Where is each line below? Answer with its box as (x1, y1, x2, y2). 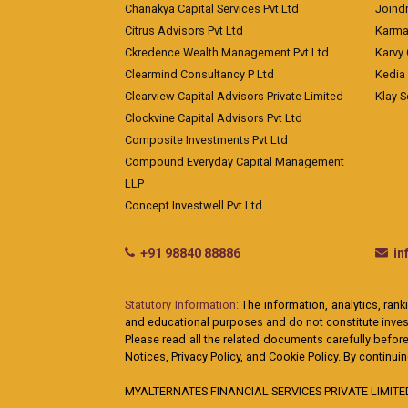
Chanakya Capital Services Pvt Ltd (125, 2, 299, 15)
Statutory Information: (125, 298, 239, 311)
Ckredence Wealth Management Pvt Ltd (125, 46, 329, 59)
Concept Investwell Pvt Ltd (125, 199, 262, 212)
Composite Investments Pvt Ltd (125, 133, 288, 147)
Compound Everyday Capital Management (125, 155, 344, 168)
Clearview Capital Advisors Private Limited (125, 89, 343, 103)
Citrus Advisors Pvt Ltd (125, 24, 243, 37)
